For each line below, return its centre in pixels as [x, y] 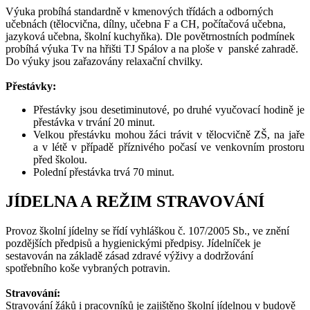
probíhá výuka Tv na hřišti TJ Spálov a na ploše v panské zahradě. [152, 49]
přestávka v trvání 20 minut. [95, 122]
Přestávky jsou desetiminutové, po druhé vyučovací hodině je [169, 110]
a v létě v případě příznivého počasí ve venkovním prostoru [169, 147]
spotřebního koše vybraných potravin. [89, 268]
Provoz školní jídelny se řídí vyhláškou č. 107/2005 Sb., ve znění [147, 231]
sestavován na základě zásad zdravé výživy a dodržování [129, 256]
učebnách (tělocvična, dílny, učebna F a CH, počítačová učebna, [146, 24]
